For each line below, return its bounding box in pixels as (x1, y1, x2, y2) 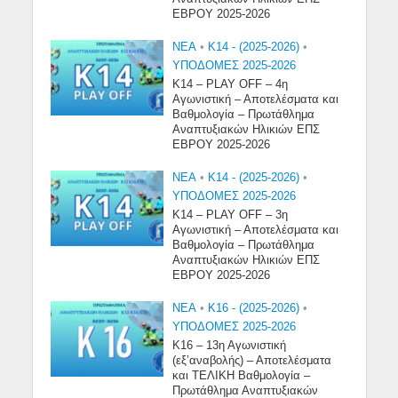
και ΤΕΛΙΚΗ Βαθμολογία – (172, 370, 311, 383)
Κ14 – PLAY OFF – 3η (172, 209, 289, 222)
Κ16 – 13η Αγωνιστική (172, 339, 287, 353)
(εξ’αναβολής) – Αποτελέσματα (172, 354, 332, 368)
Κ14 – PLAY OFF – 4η (172, 78, 289, 92)
